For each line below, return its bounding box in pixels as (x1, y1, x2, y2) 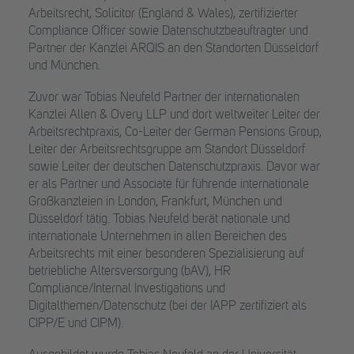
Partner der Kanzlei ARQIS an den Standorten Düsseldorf (28, 43, 318, 55)
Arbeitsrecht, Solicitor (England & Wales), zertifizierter (28, 8, 298, 21)
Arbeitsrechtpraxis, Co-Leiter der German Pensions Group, (28, 126, 322, 139)
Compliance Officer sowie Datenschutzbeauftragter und (28, 25, 308, 38)
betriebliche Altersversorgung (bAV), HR (28, 265, 231, 278)
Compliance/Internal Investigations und (28, 283, 225, 296)
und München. (28, 60, 100, 73)
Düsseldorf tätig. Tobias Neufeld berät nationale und (28, 213, 290, 226)
